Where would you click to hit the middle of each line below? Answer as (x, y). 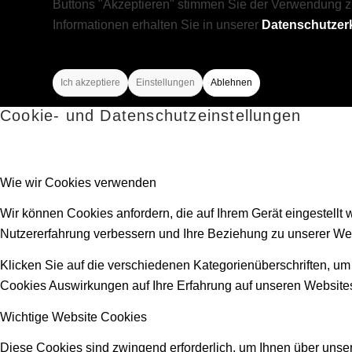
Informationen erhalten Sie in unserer (157, 25)
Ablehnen (231, 82)
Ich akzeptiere (90, 82)
